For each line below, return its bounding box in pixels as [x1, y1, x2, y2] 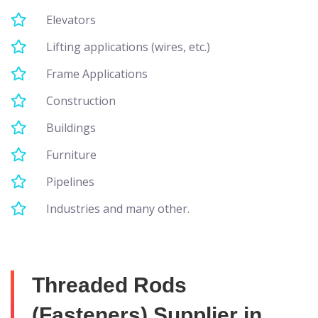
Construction [46, 92, 116, 109]
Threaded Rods [32, 273, 187, 297]
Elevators [46, 11, 96, 28]
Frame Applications [46, 65, 148, 82]
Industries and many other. [46, 200, 190, 216]
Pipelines [46, 173, 94, 190]
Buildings [46, 119, 96, 136]
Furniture [46, 146, 97, 163]
